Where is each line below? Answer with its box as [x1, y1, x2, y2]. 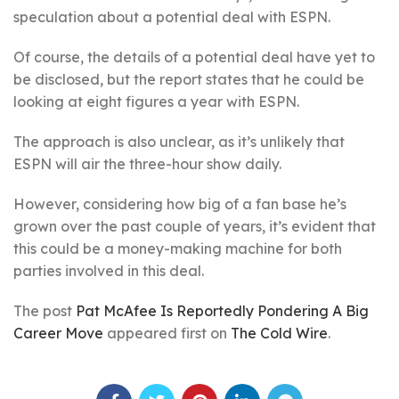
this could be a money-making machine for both [13, 240, 342, 257]
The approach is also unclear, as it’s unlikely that [13, 133, 345, 151]
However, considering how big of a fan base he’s [13, 195, 346, 213]
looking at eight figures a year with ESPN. [13, 93, 299, 110]
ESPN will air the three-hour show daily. [13, 155, 281, 173]
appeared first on [103, 324, 231, 342]
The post [13, 302, 76, 320]
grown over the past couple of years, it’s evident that [13, 217, 376, 235]
